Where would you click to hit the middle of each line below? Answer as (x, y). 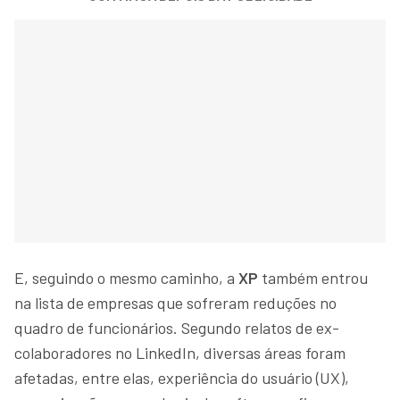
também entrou (315, 277)
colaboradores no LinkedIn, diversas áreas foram (180, 352)
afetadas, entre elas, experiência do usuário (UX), (182, 377)
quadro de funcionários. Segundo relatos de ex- (177, 327)
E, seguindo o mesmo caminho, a (125, 277)
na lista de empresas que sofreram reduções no (175, 302)
